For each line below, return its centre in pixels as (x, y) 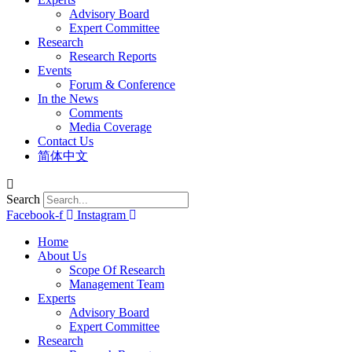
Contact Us (66, 141)
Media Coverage (110, 127)
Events (55, 70)
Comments (96, 113)
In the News (68, 99)
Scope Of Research (117, 270)
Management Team (117, 284)
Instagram (101, 215)
